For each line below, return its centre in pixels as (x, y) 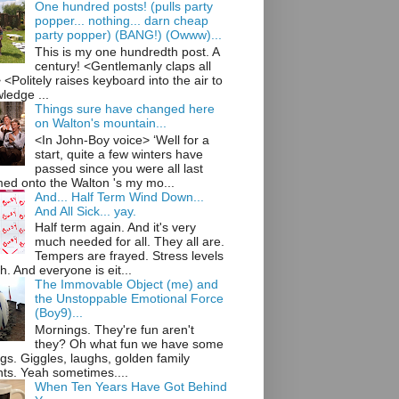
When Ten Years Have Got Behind (130, 387)
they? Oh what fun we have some (129, 344)
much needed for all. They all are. (129, 242)
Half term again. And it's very (115, 228)
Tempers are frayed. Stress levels (129, 256)
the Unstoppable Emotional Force (129, 299)
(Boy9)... (58, 313)
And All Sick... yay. (85, 211)
